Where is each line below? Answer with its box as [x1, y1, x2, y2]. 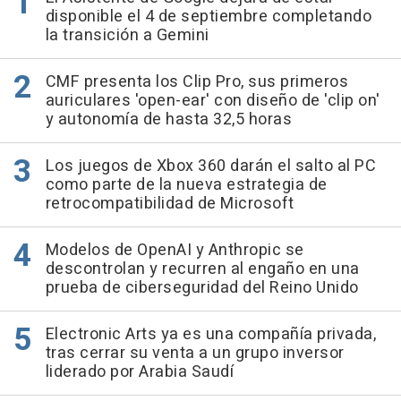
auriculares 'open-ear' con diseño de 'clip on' [45, 89, 380, 114]
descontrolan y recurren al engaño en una [45, 257, 360, 282]
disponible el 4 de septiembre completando [45, 4, 371, 30]
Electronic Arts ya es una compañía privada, [45, 322, 376, 347]
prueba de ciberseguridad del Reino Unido [45, 276, 359, 301]
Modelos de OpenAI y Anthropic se [45, 238, 304, 263]
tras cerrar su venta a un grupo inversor [45, 341, 345, 366]
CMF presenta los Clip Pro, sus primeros [45, 70, 348, 95]
